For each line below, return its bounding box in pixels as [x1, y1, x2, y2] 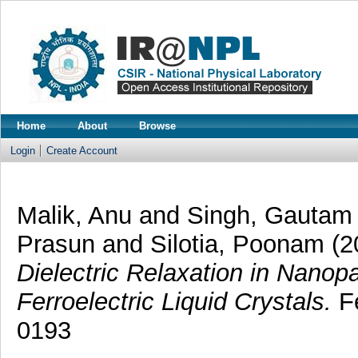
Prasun [16, 229, 95, 258]
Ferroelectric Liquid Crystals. [16, 287, 332, 316]
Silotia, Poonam [149, 229, 324, 258]
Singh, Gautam [186, 201, 352, 229]
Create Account [46, 145, 117, 157]
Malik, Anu [16, 201, 132, 229]
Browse [139, 120, 176, 132]
